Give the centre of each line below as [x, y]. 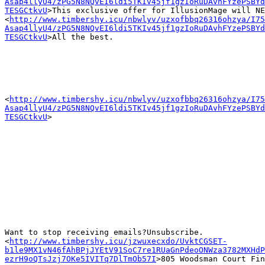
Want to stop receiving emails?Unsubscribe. [104, 232]
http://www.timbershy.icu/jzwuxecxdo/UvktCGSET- [118, 241]
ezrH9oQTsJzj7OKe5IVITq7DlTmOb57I [80, 259]
